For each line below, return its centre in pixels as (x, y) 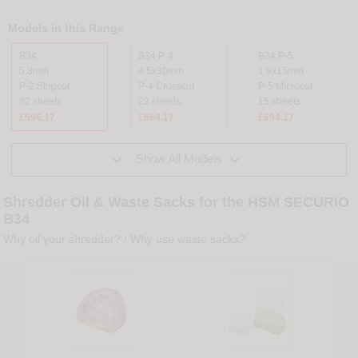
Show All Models (179, 158)
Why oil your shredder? (62, 239)
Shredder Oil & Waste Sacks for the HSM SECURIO (177, 202)
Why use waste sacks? (188, 239)
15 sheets (279, 102)
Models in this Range (66, 28)
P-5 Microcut (285, 87)
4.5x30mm (161, 72)
